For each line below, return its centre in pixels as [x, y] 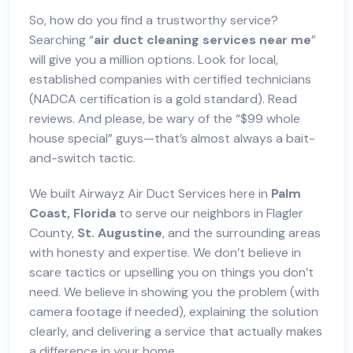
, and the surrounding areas [242, 233]
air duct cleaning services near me [203, 40]
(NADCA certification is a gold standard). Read [163, 99]
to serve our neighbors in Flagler [210, 213]
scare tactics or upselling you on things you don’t [171, 272]
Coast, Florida [72, 213]
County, [53, 233]
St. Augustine [120, 233]
